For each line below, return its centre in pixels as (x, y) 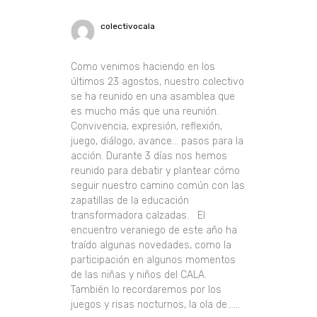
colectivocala (128, 26)
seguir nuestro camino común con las (158, 185)
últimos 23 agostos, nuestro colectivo (158, 81)
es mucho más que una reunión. (145, 111)
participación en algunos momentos (154, 260)
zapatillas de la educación (130, 200)
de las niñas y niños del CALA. (139, 275)
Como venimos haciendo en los (143, 67)
